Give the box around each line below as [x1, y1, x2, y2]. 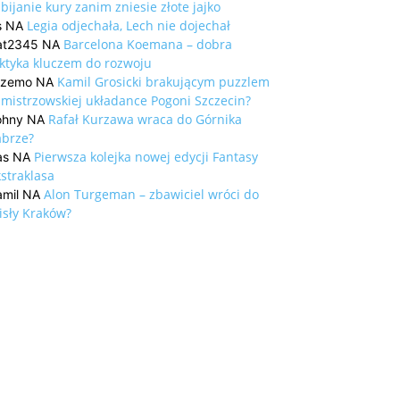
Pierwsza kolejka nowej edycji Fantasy [34, 148, 258, 166]
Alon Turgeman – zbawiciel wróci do [44, 186, 259, 204]
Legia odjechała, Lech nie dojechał [27, 17, 230, 35]
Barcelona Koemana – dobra [63, 36, 232, 54]
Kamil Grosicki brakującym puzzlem [57, 73, 270, 91]
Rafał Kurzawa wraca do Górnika [48, 111, 242, 129]
